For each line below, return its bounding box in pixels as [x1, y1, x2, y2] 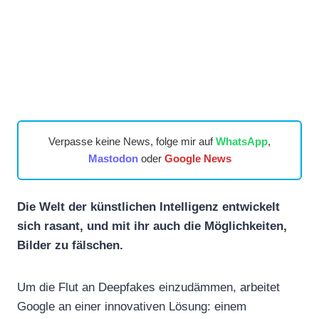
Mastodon [88, 152, 138, 164]
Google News [164, 152, 231, 164]
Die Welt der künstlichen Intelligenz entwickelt [17, 199, 280, 214]
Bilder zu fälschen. [17, 238, 123, 252]
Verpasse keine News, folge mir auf [48, 135, 216, 147]
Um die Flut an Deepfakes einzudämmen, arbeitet [17, 280, 280, 294]
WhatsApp [216, 135, 268, 147]
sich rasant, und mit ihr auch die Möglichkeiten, [17, 219, 287, 233]
